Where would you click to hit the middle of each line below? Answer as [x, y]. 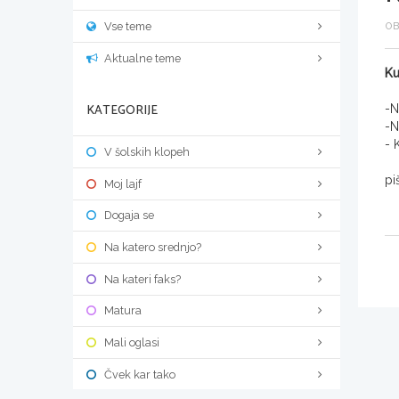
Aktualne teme [142, 58]
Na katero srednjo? [153, 248]
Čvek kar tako [140, 374]
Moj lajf [123, 183]
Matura [123, 311]
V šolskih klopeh [147, 152]
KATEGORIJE [122, 111]
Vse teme [128, 26]
